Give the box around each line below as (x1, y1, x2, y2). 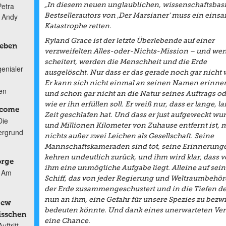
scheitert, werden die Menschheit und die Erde (44, 58, 207, 66)
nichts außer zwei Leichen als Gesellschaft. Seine (44, 132, 214, 140)
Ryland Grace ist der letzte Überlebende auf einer (44, 37, 214, 44)
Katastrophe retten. (44, 22, 111, 30)
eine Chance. (44, 217, 90, 224)
